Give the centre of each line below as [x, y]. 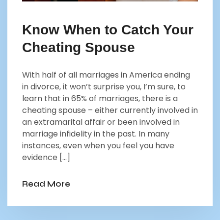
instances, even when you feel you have [98, 145]
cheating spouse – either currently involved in [110, 110]
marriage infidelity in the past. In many [96, 134]
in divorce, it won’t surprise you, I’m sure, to [104, 86]
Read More [46, 184]
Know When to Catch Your [108, 29]
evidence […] [46, 157]
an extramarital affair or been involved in [101, 122]
